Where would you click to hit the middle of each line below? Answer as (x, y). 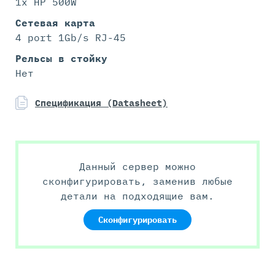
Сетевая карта (55, 23)
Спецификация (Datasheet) (101, 103)
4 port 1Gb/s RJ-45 (71, 38)
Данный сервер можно (137, 167)
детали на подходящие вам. (137, 196)
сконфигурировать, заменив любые (137, 181)
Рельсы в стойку (61, 59)
